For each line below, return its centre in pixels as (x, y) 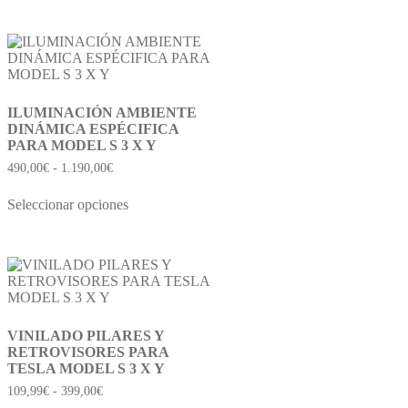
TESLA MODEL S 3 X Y (86, 369)
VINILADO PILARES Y (86, 336)
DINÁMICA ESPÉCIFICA (93, 129)
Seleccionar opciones (68, 205)
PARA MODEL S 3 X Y (82, 146)
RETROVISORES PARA (88, 352)
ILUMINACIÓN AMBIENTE (102, 113)
